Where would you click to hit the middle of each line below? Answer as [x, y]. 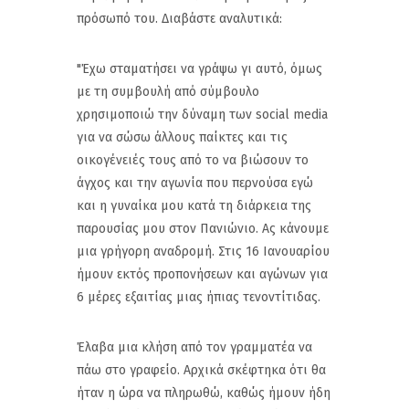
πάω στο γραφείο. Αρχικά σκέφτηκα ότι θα [201, 370]
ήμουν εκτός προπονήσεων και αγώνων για [202, 274]
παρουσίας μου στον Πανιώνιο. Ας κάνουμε [203, 228]
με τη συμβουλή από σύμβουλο [168, 91]
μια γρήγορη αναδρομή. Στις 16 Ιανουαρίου [203, 251]
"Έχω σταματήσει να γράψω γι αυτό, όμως [199, 68]
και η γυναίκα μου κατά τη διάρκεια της [194, 205]
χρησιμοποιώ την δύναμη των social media [202, 114]
